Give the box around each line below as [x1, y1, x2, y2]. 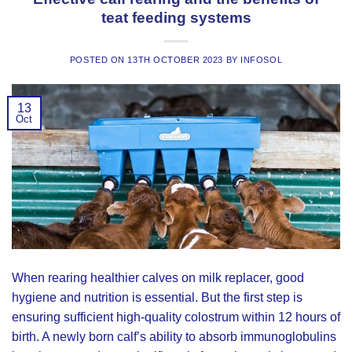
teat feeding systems [101, 9, 251, 27]
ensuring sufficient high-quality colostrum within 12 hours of [12, 310, 340, 324]
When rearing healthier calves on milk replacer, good [12, 270, 304, 284]
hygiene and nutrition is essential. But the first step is [12, 290, 302, 304]
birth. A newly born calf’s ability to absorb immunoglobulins [12, 329, 336, 343]
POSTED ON [69, 55, 128, 65]
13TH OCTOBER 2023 [127, 55, 223, 65]
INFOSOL [240, 55, 283, 65]
